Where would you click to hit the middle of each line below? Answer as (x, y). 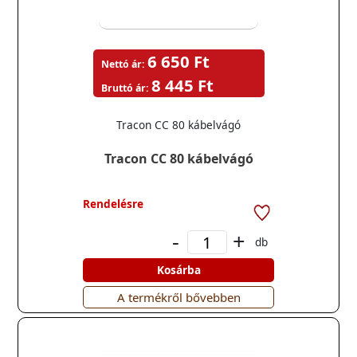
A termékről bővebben (178, 297)
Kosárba (178, 270)
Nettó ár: (122, 64)
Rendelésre (113, 204)
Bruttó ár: (124, 88)
